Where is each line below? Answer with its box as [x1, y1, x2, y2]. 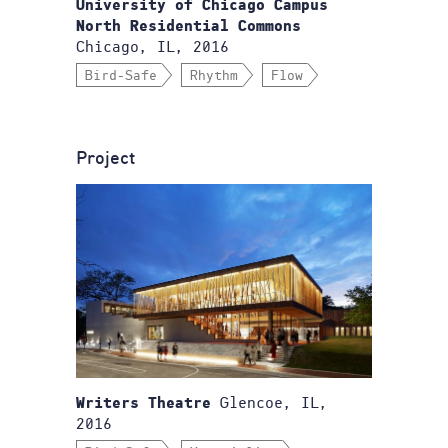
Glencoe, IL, [211, 395, 328, 411]
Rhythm [190, 69, 238, 83]
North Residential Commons [76, 19, 301, 35]
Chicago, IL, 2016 [76, 39, 229, 55]
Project [76, 150, 135, 168]
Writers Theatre [76, 396, 211, 412]
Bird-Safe [85, 69, 157, 83]
